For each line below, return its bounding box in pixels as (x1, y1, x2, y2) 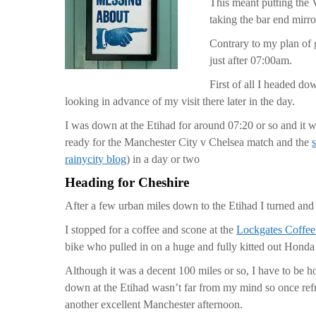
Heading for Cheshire (65, 175, 189, 190)
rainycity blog (65, 153, 126, 165)
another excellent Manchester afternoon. (65, 298, 243, 310)
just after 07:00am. (209, 54, 292, 66)
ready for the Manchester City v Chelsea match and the (65, 136, 312, 148)
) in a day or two (126, 153, 200, 165)
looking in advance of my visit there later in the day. (65, 95, 295, 107)
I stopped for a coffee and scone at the (65, 224, 236, 236)
